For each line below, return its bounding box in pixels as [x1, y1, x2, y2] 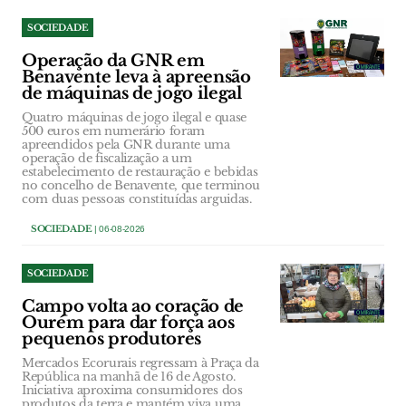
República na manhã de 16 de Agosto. [22, 369, 236, 385]
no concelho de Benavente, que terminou [22, 178, 260, 194]
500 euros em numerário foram [22, 123, 206, 140]
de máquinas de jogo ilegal [22, 83, 242, 104]
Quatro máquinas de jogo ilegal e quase [22, 110, 246, 126]
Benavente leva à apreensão [22, 67, 251, 88]
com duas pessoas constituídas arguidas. [22, 191, 252, 208]
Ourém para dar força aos [22, 313, 235, 333]
